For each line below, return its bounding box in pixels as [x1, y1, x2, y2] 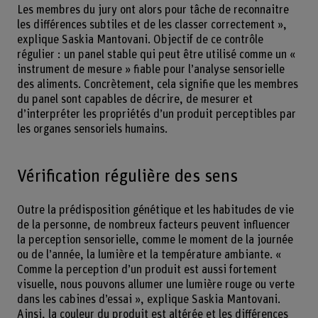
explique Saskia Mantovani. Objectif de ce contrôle [16, 33, 263, 45]
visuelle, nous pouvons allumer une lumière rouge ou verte [16, 278, 295, 290]
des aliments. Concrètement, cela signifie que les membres [16, 78, 298, 90]
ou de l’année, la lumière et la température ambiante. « [16, 248, 281, 261]
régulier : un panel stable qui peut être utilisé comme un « [16, 48, 295, 60]
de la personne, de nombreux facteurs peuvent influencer [16, 219, 290, 231]
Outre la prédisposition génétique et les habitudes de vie [16, 204, 294, 216]
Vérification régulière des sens [16, 168, 238, 186]
